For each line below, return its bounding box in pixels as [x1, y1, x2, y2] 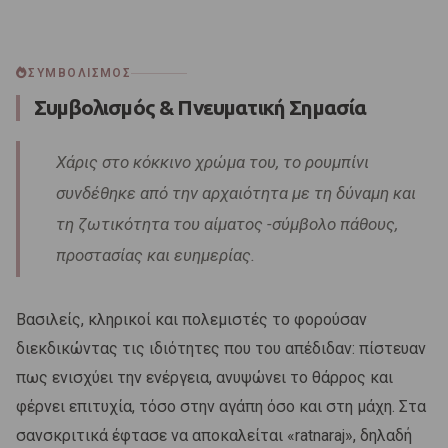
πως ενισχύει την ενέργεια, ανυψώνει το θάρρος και [16, 368, 393, 388]
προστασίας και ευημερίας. [56, 245, 255, 266]
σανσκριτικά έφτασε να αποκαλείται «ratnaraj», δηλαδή [16, 426, 412, 446]
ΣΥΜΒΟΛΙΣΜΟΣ [28, 66, 132, 81]
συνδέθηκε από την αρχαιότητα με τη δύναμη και [56, 183, 416, 204]
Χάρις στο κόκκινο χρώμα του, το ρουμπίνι [56, 152, 369, 173]
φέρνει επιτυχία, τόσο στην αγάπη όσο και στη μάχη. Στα [16, 397, 426, 417]
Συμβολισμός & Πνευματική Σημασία [34, 96, 367, 120]
